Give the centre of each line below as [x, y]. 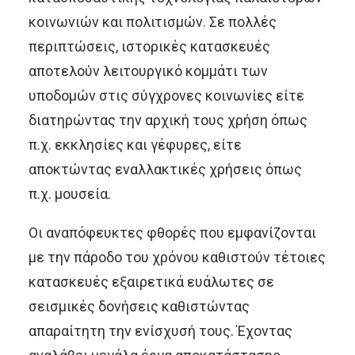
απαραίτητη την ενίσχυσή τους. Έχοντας [160, 331]
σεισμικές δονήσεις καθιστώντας [139, 306]
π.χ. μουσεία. [70, 194]
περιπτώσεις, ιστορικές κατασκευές [149, 46]
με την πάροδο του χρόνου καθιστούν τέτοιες [177, 257]
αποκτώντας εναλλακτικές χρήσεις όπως [165, 169]
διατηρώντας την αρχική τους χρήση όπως [168, 120]
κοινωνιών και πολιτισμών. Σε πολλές [153, 22]
